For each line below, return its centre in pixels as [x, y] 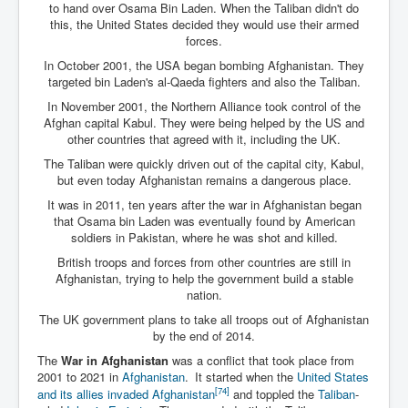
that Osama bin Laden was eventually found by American [204, 220]
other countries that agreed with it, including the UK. [204, 138]
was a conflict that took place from [261, 360]
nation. [204, 294]
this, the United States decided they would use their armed [204, 24]
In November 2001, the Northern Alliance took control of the [204, 106]
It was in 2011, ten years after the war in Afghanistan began [204, 204]
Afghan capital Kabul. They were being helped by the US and [204, 122]
